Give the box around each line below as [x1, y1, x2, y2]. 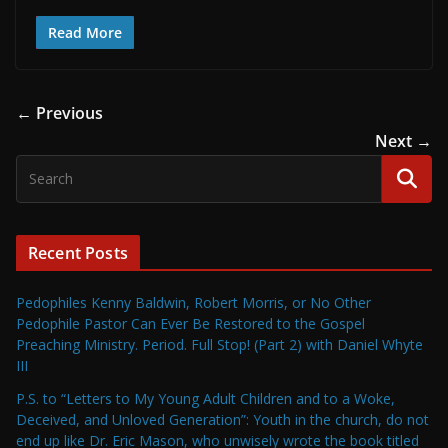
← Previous [16, 102, 103, 125]
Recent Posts [28, 242, 128, 265]
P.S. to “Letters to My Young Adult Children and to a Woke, [16, 389, 395, 409]
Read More [48, 23, 122, 43]
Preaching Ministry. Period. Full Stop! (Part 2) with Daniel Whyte [16, 335, 423, 355]
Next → [375, 130, 432, 153]
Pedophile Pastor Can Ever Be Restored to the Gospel [16, 314, 365, 334]
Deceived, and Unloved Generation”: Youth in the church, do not [16, 410, 429, 430]
